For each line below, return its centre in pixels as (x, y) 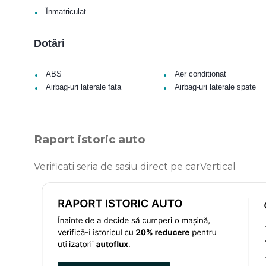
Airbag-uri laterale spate (215, 87)
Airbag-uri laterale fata (83, 87)
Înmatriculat (66, 11)
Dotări (49, 43)
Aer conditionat (200, 74)
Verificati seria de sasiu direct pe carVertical (135, 166)
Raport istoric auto (90, 139)
